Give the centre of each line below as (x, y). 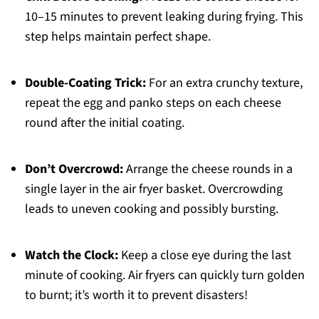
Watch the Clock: (71, 256)
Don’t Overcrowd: (74, 169)
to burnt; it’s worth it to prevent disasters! (136, 296)
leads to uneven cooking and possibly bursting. (151, 209)
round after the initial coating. (104, 123)
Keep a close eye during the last (204, 256)
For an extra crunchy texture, (224, 83)
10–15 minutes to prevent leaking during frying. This (164, 17)
